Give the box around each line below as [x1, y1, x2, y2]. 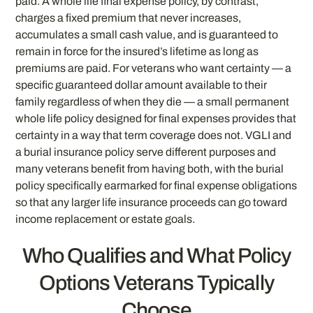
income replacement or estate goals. [15, 213, 196, 226]
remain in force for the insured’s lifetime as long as [15, 45, 259, 58]
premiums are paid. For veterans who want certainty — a [15, 62, 292, 75]
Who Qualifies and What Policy [22, 244, 291, 267]
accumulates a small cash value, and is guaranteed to [15, 29, 279, 41]
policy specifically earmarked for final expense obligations [15, 180, 298, 192]
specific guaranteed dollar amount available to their [15, 79, 268, 92]
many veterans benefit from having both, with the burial [15, 163, 284, 175]
